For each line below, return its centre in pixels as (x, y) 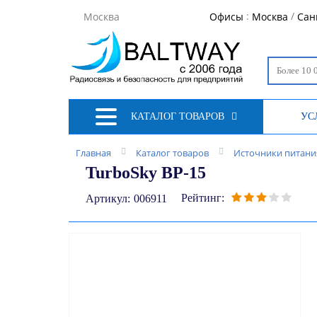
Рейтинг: (203, 198)
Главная (93, 153)
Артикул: (108, 198)
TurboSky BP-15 (146, 173)
